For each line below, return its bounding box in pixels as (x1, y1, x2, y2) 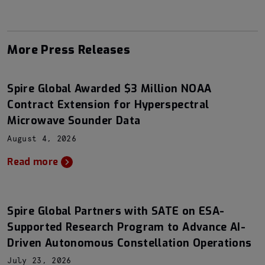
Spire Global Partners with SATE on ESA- (7, 203, 225, 218)
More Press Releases (7, 42, 130, 58)
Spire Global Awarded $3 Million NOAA (7, 82, 212, 96)
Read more (7, 155, 59, 168)
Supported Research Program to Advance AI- (7, 219, 246, 234)
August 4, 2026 (7, 135, 76, 143)
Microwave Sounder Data (7, 114, 141, 128)
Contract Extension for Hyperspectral (7, 98, 209, 112)
